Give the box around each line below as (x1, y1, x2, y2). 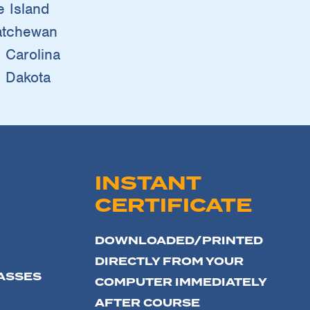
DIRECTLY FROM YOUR (95, 253, 244, 269)
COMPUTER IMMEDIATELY (95, 274, 267, 290)
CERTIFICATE (95, 190, 253, 219)
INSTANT (95, 168, 202, 197)
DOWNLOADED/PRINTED (95, 232, 264, 248)
